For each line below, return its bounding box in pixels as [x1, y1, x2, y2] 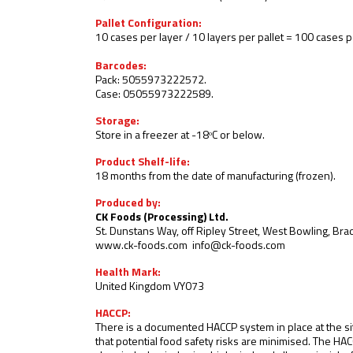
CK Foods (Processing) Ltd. [95, 212, 229, 224]
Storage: [95, 116, 139, 128]
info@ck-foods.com [192, 240, 285, 252]
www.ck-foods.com [95, 240, 188, 252]
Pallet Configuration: [95, 18, 202, 30]
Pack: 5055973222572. [95, 75, 206, 87]
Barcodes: [95, 61, 147, 72]
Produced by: [95, 198, 161, 210]
